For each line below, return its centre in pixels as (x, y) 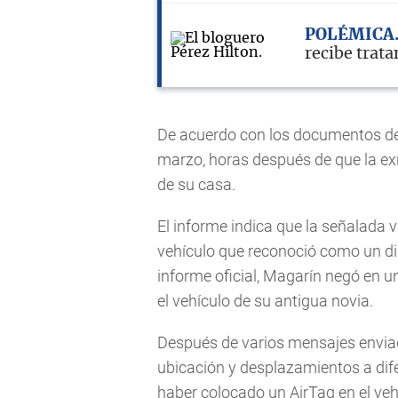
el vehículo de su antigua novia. (265, 300)
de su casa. (196, 184)
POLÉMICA (350, 35)
